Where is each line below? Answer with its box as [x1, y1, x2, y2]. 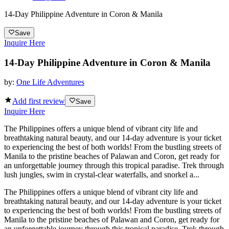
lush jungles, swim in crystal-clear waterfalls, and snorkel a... [4, 170, 199, 179]
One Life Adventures [16, 78, 84, 87]
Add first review [12, 96, 65, 105]
